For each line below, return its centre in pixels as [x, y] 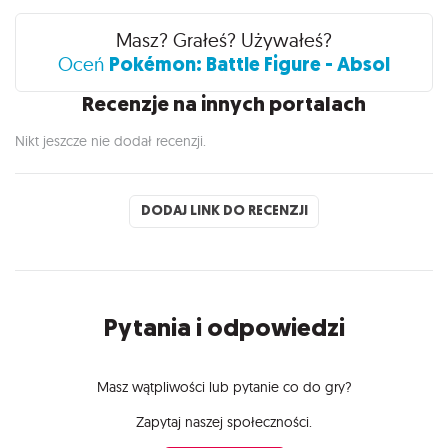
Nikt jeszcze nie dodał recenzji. [110, 140]
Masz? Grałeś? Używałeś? [224, 39]
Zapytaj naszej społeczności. [224, 421]
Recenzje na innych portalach [224, 103]
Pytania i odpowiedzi [224, 327]
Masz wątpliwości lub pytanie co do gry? [224, 386]
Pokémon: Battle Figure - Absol [249, 64]
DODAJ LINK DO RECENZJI [224, 211]
